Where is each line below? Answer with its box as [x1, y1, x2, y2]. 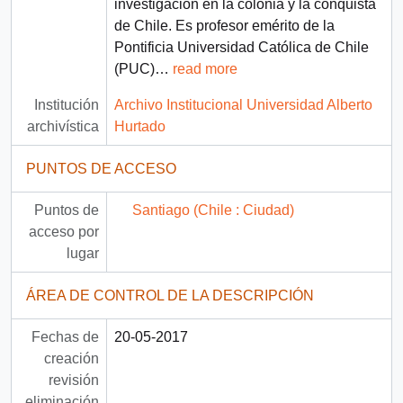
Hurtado [113, 119, 166, 135]
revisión [48, 372, 99, 389]
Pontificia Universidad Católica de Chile [113, 40, 369, 56]
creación [43, 351, 99, 367]
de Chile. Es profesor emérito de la [113, 18, 335, 34]
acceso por [28, 224, 99, 240]
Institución [33, 97, 99, 113]
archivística [26, 119, 99, 135]
